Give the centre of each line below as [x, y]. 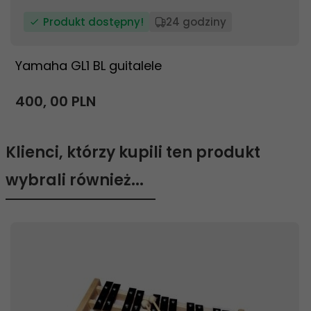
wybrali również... [75, 180]
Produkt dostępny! [93, 22]
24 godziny [196, 22]
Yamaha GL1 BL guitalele [89, 66]
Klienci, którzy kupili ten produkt [133, 152]
